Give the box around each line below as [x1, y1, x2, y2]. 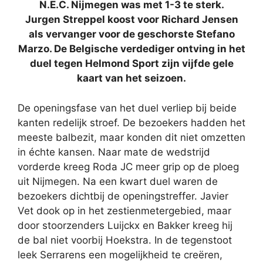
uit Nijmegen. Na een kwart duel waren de [18, 175, 218, 187]
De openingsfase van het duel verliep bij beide [18, 102, 237, 114]
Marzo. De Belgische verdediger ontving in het [18, 43, 245, 55]
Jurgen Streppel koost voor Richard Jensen [25, 14, 238, 26]
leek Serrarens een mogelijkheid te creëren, [18, 248, 222, 261]
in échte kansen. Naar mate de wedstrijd [18, 146, 210, 158]
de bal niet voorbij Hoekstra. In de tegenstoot [18, 234, 232, 246]
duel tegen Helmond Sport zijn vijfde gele [29, 58, 234, 70]
